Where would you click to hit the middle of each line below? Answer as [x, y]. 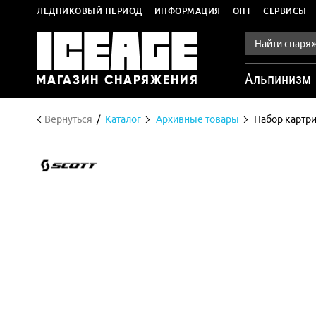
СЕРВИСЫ [285, 11]
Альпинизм [278, 79]
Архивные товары [197, 119]
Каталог [123, 119]
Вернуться [68, 119]
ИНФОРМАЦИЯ [187, 11]
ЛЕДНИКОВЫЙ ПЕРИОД [90, 11]
